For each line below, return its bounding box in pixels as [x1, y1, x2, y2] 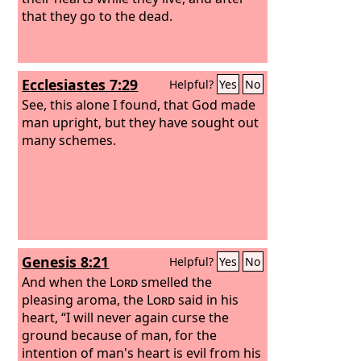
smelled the [138, 272, 213, 291]
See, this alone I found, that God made [22, 95, 256, 114]
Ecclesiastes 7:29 [22, 75, 139, 94]
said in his [175, 290, 239, 309]
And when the [22, 272, 110, 291]
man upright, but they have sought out [22, 113, 259, 131]
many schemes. [22, 131, 117, 149]
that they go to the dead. [22, 6, 173, 25]
